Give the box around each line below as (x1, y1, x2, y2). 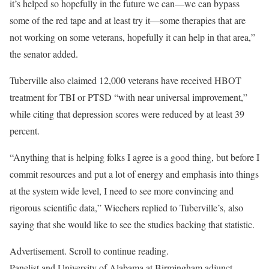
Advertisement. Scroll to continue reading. (10, 244, 169, 257)
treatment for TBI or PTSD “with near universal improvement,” (10, 91, 247, 103)
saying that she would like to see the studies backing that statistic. (10, 218, 255, 231)
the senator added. (10, 47, 86, 60)
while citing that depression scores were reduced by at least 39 (10, 107, 244, 120)
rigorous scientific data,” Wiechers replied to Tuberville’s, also (10, 201, 243, 214)
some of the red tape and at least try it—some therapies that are (10, 14, 246, 26)
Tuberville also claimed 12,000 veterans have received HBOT (10, 74, 241, 86)
